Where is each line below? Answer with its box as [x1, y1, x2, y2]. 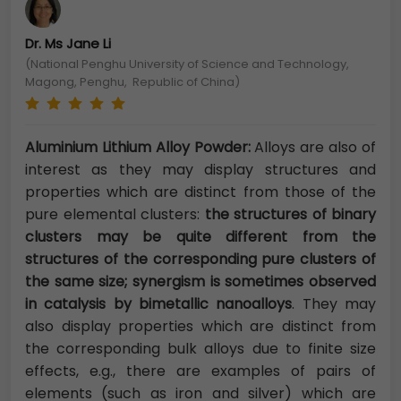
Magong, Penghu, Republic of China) [25, 73, 240, 91]
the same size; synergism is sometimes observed [25, 271, 376, 293]
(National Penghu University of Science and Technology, [25, 55, 349, 73]
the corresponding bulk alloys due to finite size [25, 338, 376, 360]
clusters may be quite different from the [25, 226, 376, 248]
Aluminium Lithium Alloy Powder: [25, 137, 251, 158]
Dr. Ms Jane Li [25, 34, 111, 54]
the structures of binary [204, 204, 376, 226]
